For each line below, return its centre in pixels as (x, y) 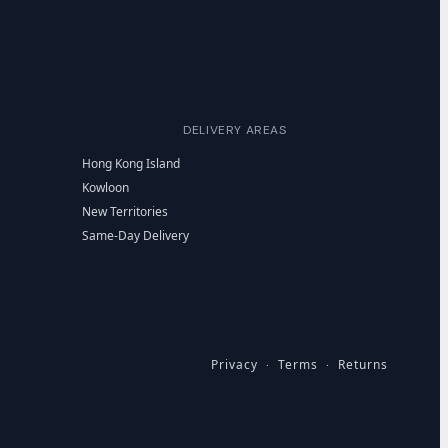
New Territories (124, 211)
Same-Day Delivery (135, 235)
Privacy (234, 365)
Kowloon (105, 187)
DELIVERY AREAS (235, 129)
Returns (363, 365)
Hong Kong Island (130, 163)
